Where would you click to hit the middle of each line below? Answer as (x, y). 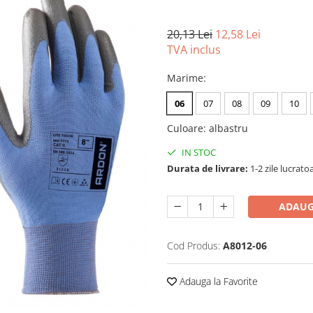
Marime (185, 78)
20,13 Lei (190, 34)
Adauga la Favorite (217, 281)
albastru (228, 128)
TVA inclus (194, 50)
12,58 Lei (238, 34)
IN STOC (198, 152)
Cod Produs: (194, 246)
